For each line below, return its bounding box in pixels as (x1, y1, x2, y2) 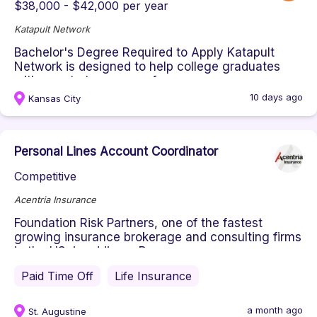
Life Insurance (115, 269, 192, 283)
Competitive (14, 169, 76, 183)
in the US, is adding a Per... (14, 244, 165, 258)
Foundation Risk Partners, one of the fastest (14, 216, 263, 230)
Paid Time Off (21, 269, 93, 283)
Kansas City (28, 93, 81, 104)
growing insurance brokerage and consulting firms (14, 230, 301, 244)
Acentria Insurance (14, 194, 96, 205)
